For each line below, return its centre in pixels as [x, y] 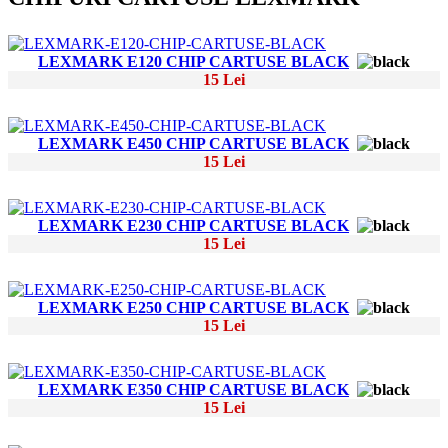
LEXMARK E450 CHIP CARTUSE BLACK [193, 144]
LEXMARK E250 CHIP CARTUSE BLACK [193, 308]
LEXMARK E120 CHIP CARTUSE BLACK [193, 62]
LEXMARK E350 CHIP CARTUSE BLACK [193, 390]
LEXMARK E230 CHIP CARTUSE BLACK [193, 226]
